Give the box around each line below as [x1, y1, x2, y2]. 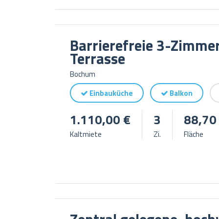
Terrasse [69, 47, 125, 70]
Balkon [168, 87, 193, 99]
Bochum [69, 68, 95, 80]
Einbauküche [88, 87, 133, 99]
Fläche [183, 128, 203, 140]
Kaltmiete [69, 128, 102, 140]
